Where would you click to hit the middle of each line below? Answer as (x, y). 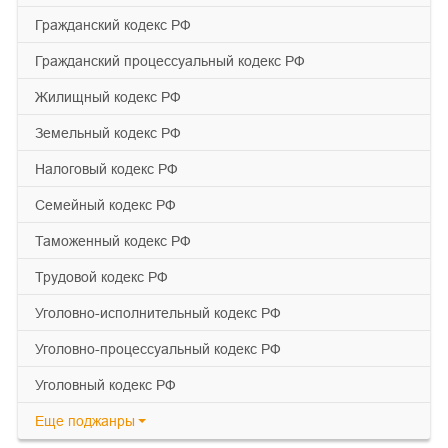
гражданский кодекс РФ (116, 24)
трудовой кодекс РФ (105, 276)
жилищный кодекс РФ (114, 96)
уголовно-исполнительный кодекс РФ (162, 312)
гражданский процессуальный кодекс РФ (173, 60)
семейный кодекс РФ (110, 204)
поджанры (101, 420)
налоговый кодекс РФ (111, 168)
